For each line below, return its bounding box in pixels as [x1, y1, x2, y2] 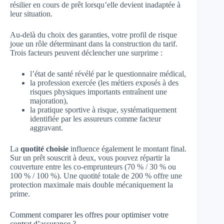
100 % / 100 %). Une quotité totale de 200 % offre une [10, 171, 182, 180]
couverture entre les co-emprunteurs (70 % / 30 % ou [10, 162, 176, 171]
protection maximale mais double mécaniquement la [10, 180, 173, 189]
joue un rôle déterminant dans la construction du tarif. [10, 39, 177, 48]
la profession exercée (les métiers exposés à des [30, 78, 178, 87]
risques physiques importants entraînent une [30, 87, 167, 96]
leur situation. [10, 9, 52, 18]
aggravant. [30, 123, 63, 132]
